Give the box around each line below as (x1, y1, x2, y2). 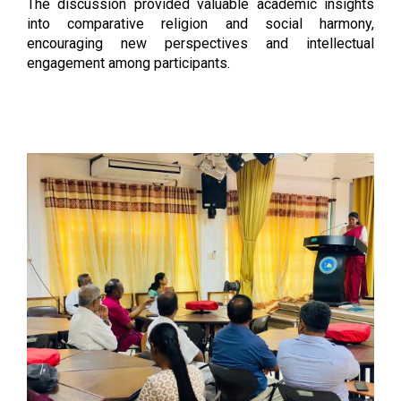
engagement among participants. (27, 55, 230, 73)
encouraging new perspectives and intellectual (27, 35, 374, 53)
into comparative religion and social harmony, (27, 15, 374, 33)
